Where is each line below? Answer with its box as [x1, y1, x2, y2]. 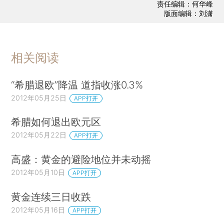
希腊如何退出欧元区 [11, 115, 101, 128]
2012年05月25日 [11, 93, 67, 102]
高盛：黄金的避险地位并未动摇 [11, 153, 151, 166]
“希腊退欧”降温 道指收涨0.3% [11, 78, 143, 91]
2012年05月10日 [11, 168, 65, 177]
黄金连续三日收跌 [11, 190, 91, 203]
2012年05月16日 [11, 205, 65, 214]
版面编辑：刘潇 [163, 9, 213, 18]
